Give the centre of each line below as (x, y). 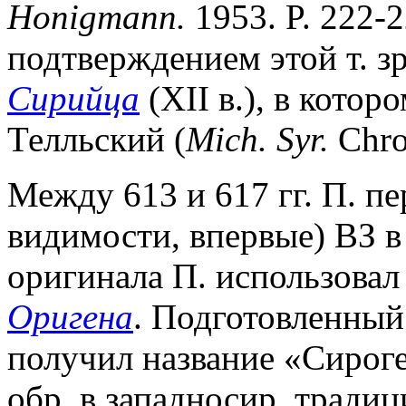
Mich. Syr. (257, 139)
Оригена (70, 316)
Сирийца (73, 98)
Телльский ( (97, 139)
